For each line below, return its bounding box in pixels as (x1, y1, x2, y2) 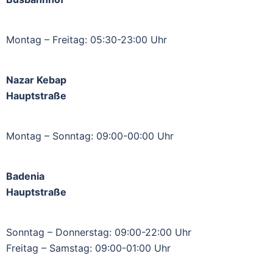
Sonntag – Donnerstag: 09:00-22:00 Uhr (6, 226, 191, 238)
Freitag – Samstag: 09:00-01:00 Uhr (6, 242, 171, 254)
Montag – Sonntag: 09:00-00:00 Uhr (6, 130, 174, 142)
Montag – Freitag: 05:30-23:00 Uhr (6, 34, 167, 46)
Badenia (6, 170, 44, 182)
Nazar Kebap (6, 74, 66, 86)
